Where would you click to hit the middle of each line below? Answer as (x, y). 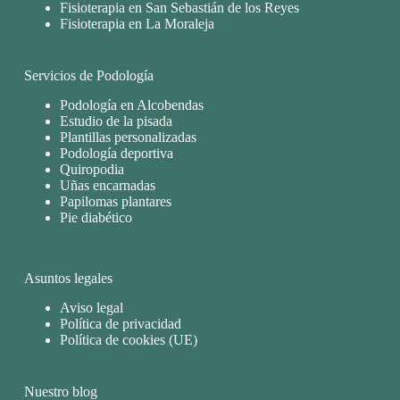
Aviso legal (91, 307)
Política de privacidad (120, 323)
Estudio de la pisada (116, 121)
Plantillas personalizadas (128, 137)
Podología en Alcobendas (131, 105)
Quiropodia (92, 170)
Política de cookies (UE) (128, 339)
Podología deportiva (116, 154)
